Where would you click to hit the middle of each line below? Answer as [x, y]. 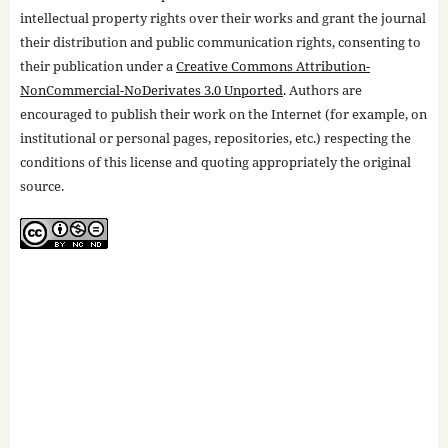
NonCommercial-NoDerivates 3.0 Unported [151, 90]
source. [41, 186]
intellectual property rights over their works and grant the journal [222, 18]
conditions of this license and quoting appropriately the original [215, 162]
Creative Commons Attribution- [272, 66]
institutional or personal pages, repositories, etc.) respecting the [215, 138]
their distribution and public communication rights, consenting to [220, 42]
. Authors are [322, 90]
